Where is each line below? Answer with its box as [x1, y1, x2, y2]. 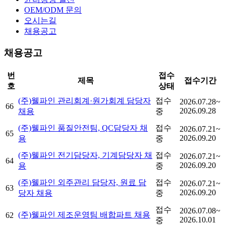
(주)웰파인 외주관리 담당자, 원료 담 [18, 178, 146, 187]
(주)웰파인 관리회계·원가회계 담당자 [18, 96, 151, 105]
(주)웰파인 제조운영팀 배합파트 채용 [18, 210, 150, 219]
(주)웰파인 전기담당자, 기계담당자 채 [18, 150, 152, 159]
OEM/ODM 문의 [24, 6, 82, 15]
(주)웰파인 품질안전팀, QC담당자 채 [18, 123, 148, 132]
